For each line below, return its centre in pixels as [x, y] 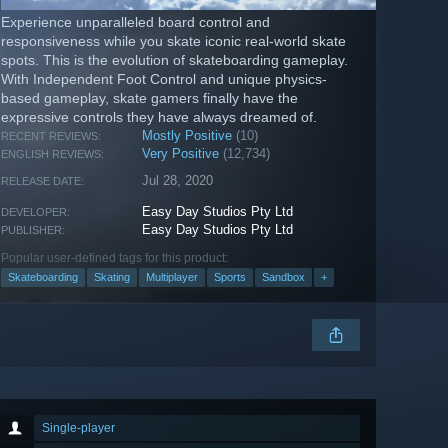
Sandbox [283, 277]
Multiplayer [172, 277]
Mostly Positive [187, 136]
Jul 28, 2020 [178, 181]
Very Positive [181, 154]
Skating [112, 277]
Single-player [78, 428]
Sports [230, 277]
